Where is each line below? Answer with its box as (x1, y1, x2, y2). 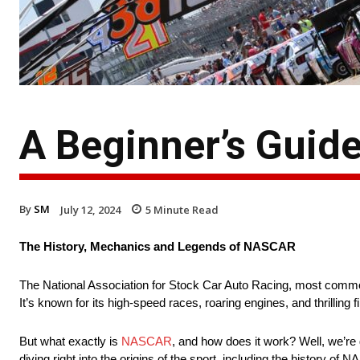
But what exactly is (19, 334, 121, 349)
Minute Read (151, 202, 219, 217)
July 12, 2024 (60, 202, 121, 217)
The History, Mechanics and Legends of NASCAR (19, 239, 296, 254)
